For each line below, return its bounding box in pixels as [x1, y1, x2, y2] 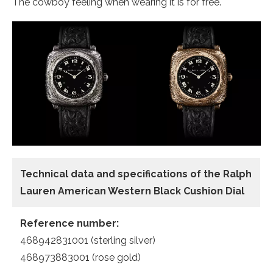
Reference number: [20, 218, 119, 229]
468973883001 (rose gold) [20, 252, 141, 263]
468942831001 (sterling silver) [20, 235, 155, 246]
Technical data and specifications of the [20, 168, 223, 180]
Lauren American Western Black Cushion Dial [20, 185, 244, 197]
